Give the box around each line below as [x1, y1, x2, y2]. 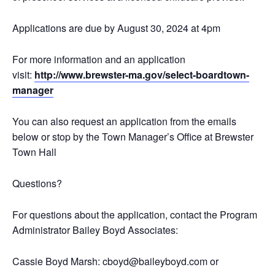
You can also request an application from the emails [12, 114, 236, 128]
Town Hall [12, 144, 56, 159]
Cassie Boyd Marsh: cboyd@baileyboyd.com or [12, 254, 219, 268]
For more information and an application [12, 52, 185, 66]
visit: [12, 67, 34, 82]
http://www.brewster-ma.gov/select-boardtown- [34, 67, 249, 82]
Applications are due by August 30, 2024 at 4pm [12, 20, 220, 35]
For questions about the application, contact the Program [12, 207, 257, 222]
